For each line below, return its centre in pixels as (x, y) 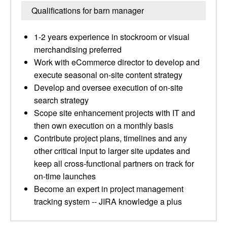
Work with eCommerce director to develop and (117, 62)
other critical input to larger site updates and (112, 151)
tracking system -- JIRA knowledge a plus (108, 201)
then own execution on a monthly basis (104, 125)
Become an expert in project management (109, 189)
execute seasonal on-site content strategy (108, 75)
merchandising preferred (78, 49)
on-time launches (65, 176)
